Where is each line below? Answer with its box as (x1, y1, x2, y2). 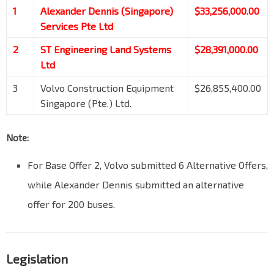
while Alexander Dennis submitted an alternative (28, 179, 244, 191)
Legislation (6, 251, 68, 267)
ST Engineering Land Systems (40, 43, 171, 56)
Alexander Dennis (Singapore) (40, 5, 173, 17)
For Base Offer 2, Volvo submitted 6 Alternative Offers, (28, 159, 268, 171)
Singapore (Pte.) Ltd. (40, 97, 131, 109)
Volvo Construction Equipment (40, 82, 174, 94)
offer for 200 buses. (28, 198, 115, 210)
